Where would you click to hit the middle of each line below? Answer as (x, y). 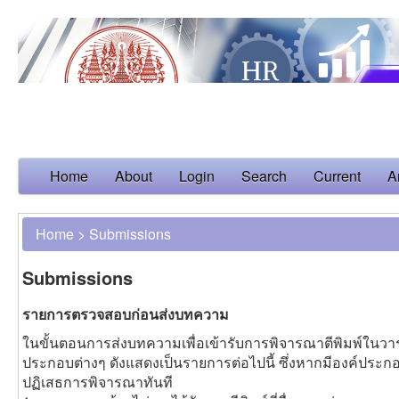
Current (337, 176)
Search (264, 176)
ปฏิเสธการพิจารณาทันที (98, 382)
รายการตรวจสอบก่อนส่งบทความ (126, 314)
